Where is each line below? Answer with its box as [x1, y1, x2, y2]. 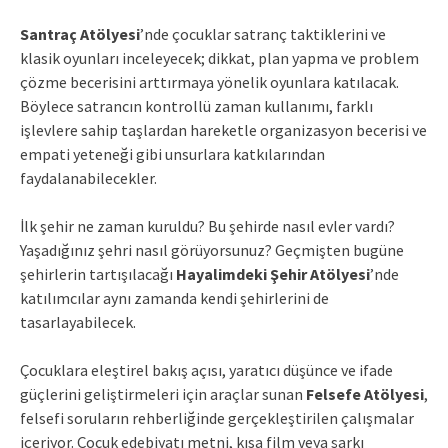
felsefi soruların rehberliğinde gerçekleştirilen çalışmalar [20, 407, 414, 428]
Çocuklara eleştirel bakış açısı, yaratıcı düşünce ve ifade [20, 359, 393, 380]
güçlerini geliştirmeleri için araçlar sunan [20, 383, 306, 404]
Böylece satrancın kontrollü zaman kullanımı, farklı [20, 95, 373, 116]
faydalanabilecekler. [20, 167, 157, 188]
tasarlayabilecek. [20, 311, 136, 332]
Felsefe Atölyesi [306, 383, 424, 404]
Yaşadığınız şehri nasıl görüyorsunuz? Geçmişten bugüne [20, 239, 404, 260]
